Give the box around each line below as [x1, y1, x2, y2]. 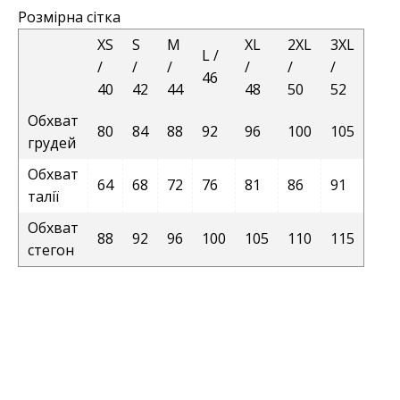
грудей [28, 133, 76, 154]
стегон [28, 240, 74, 261]
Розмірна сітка [18, 7, 121, 28]
